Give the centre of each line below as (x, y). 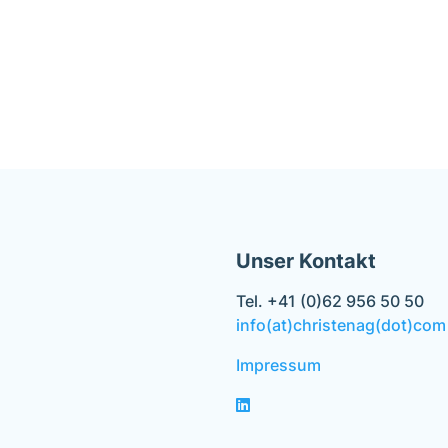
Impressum (278, 365)
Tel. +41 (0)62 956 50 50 (330, 301)
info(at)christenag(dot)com (341, 325)
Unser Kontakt (306, 261)
